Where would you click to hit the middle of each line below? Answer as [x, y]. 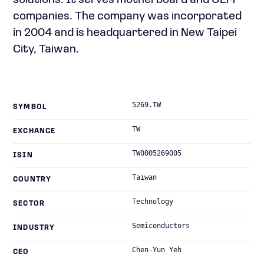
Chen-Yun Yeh [157, 250]
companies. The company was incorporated [127, 16]
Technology [153, 202]
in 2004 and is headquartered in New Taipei [125, 33]
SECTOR [29, 204]
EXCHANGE [34, 131]
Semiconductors [161, 226]
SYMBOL [30, 107]
